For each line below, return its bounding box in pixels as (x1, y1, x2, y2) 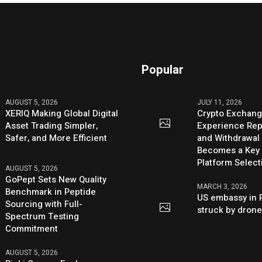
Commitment (5, 222, 58, 235)
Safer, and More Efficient (5, 132, 108, 145)
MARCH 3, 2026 (197, 181, 248, 192)
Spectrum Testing (5, 209, 80, 223)
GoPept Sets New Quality (5, 173, 107, 186)
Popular (142, 61, 184, 79)
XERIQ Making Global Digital (5, 107, 119, 120)
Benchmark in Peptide (5, 185, 96, 198)
